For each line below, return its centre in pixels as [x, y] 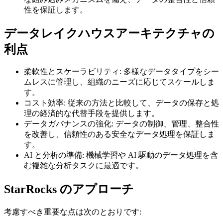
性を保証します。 [56, 9]
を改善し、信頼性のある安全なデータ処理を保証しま [119, 134]
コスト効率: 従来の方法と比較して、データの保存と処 [121, 103]
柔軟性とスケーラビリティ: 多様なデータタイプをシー [121, 72]
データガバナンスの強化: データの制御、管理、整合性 [121, 124]
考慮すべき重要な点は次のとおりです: [73, 212]
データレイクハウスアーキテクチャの [109, 33]
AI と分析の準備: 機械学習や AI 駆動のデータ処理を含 [121, 155]
